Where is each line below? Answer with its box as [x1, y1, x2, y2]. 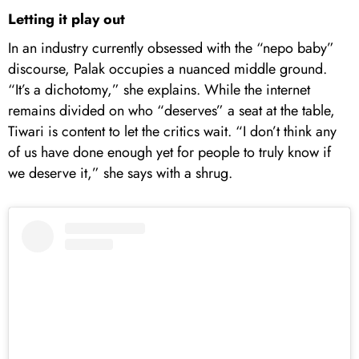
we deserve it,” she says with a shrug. [8, 162, 236, 184]
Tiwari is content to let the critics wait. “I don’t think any [8, 120, 337, 142]
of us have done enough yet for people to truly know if [8, 141, 331, 163]
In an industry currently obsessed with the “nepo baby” [8, 37, 334, 58]
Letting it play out [8, 8, 125, 30]
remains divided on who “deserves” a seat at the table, [8, 99, 335, 121]
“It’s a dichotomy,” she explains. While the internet [8, 79, 310, 100]
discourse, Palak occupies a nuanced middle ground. [8, 58, 327, 79]
